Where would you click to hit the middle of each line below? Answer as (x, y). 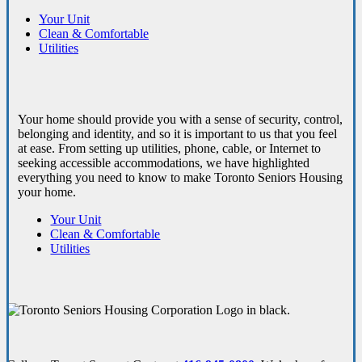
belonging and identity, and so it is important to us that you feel (178, 134)
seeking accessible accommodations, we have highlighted (164, 163)
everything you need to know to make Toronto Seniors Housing (181, 178)
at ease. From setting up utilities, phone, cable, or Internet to (170, 149)
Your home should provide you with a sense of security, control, (181, 120)
